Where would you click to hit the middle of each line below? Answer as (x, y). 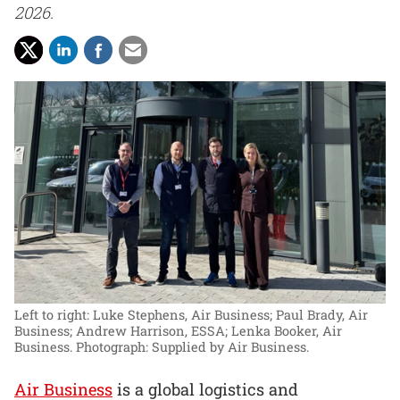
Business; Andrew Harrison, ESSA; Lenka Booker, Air (178, 331)
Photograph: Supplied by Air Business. (192, 347)
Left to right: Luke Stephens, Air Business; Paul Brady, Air (191, 315)
